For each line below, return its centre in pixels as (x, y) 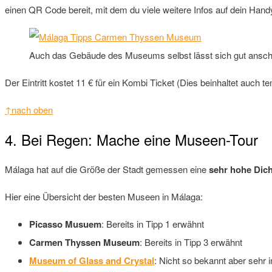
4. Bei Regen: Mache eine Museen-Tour (131, 140)
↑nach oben (29, 110)
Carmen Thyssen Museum (84, 243)
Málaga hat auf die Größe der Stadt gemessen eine (107, 169)
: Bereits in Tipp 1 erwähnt (153, 224)
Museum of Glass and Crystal (92, 261)
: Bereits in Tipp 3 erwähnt (191, 242)
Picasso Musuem (65, 224)
